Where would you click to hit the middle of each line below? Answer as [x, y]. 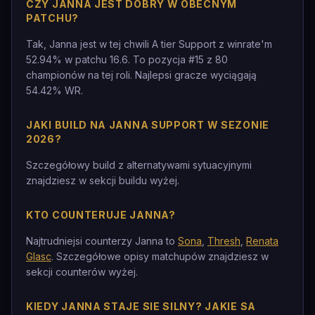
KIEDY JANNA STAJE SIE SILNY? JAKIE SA [141, 306]
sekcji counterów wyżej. [82, 272]
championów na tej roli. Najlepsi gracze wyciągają [141, 75]
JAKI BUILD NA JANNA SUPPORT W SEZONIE [148, 125]
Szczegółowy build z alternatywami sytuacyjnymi [139, 165]
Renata [262, 241]
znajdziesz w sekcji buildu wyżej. [103, 180]
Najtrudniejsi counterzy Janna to [102, 241]
